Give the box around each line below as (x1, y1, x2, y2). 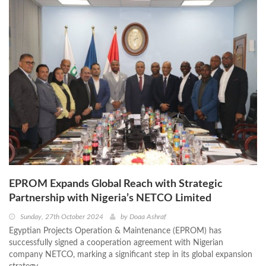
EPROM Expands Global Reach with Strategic (9, 179, 223, 190)
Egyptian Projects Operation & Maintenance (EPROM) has (9, 227, 221, 236)
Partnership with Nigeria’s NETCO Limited (9, 193, 211, 204)
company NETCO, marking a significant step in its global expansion (9, 251, 252, 259)
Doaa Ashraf (129, 213, 166, 221)
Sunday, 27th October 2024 (20, 213, 103, 221)
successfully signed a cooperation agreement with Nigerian (9, 239, 223, 248)
